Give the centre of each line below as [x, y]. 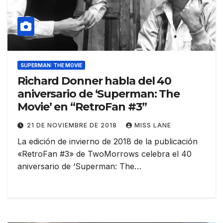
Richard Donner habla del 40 [95, 81]
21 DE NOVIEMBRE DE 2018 [73, 125]
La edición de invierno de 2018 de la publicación [108, 141]
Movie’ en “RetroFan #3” [82, 107]
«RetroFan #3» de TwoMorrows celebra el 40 [105, 154]
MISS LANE [153, 125]
